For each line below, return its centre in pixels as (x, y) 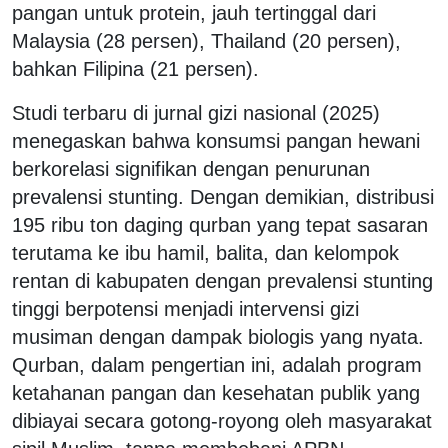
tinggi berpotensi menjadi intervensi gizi (185, 308)
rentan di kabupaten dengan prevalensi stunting (222, 280)
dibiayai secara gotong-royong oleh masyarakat (222, 420)
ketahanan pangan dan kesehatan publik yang (216, 392)
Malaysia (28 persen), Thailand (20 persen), (206, 40)
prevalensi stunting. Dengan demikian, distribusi (223, 196)
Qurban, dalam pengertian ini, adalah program (217, 364)
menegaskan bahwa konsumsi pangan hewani (216, 140)
